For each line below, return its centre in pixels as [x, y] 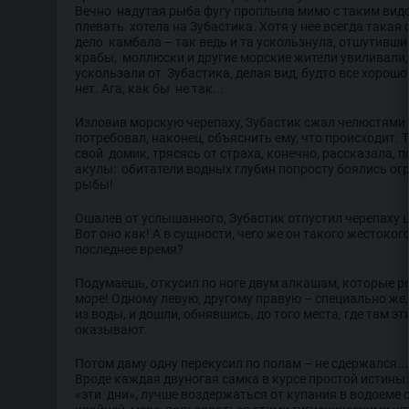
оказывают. [111, 330]
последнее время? [129, 249]
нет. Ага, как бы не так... [149, 89]
